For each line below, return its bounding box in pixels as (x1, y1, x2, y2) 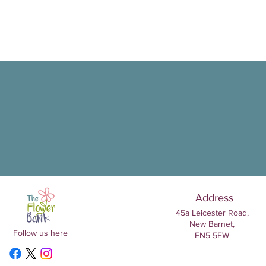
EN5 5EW (195, 230, 229, 240)
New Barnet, (189, 219, 235, 229)
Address (195, 192, 233, 204)
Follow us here (12, 228, 70, 237)
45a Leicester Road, (175, 208, 249, 217)
